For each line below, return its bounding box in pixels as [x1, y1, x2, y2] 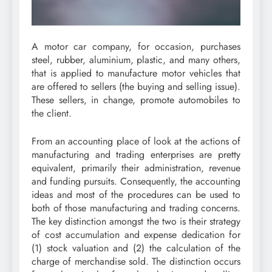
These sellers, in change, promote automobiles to [32, 92, 240, 107]
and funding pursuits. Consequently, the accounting [32, 174, 240, 188]
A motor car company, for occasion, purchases [32, 39, 240, 53]
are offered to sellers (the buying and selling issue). [32, 79, 240, 93]
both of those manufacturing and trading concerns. [32, 200, 240, 215]
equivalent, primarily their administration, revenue [32, 160, 240, 175]
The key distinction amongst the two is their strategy [32, 214, 240, 228]
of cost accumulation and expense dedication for [32, 227, 240, 242]
